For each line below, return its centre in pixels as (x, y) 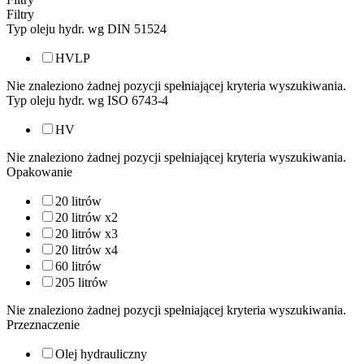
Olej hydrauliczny (101, 354)
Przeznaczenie (43, 325)
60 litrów (78, 266)
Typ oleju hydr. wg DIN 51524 (87, 29)
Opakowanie (39, 172)
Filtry (20, 14)
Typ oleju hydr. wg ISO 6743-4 (87, 100)
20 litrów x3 (87, 234)
